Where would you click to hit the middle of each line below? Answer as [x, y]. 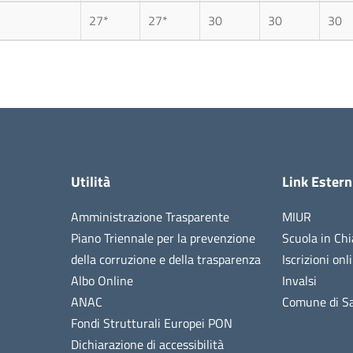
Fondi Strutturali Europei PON [152, 323]
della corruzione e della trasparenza [166, 259]
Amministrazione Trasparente [150, 216]
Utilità [91, 181]
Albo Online [102, 280]
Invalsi [299, 280]
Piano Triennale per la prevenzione [163, 238]
